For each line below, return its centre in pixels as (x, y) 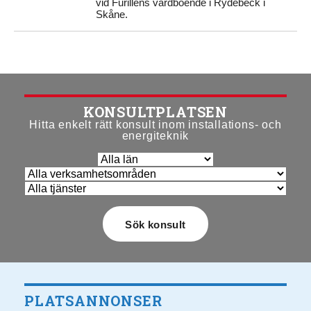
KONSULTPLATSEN (155, 112)
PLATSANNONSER (93, 301)
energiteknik (155, 136)
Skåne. (112, 14)
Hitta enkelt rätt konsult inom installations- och (155, 125)
